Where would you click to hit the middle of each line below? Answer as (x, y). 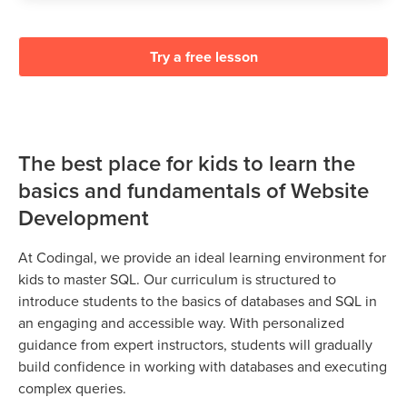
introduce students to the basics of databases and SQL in (198, 301)
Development (84, 218)
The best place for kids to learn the (187, 164)
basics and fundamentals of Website (194, 191)
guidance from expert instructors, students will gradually (195, 345)
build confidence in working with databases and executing (203, 367)
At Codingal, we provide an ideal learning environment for (202, 258)
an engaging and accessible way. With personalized (181, 323)
